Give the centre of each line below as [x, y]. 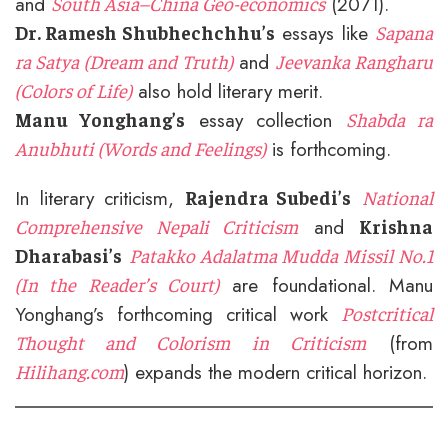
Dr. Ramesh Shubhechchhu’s [145, 32]
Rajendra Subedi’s [268, 197]
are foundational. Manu [326, 285]
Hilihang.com [69, 371]
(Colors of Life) [73, 90]
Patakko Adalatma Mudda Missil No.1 [281, 255]
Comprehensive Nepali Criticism [156, 226]
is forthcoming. [328, 149]
